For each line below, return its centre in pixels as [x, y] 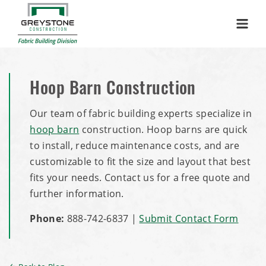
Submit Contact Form [189, 219]
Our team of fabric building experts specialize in [141, 114]
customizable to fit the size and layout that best [140, 162]
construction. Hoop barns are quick [163, 130]
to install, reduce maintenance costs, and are [135, 146]
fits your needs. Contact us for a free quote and [140, 178]
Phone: [47, 219]
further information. [77, 194]
